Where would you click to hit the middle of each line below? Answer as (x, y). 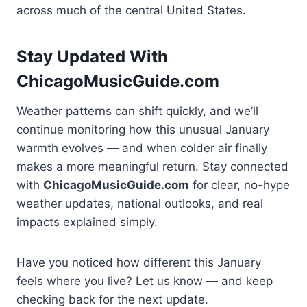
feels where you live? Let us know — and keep (145, 281)
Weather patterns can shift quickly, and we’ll (137, 111)
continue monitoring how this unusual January (143, 130)
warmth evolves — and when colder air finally (142, 148)
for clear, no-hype (240, 185)
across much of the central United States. (131, 11)
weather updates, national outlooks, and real (140, 204)
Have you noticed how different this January (139, 263)
